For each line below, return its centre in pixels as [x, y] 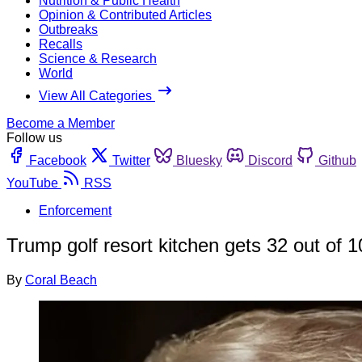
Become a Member [61, 123]
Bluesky [199, 160]
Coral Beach [61, 280]
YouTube [32, 183]
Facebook [58, 160]
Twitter [131, 160]
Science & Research [98, 58]
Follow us [34, 137]
